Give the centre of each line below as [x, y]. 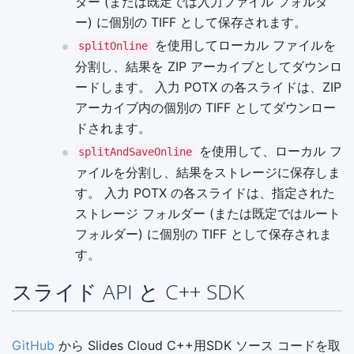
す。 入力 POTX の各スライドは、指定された [205, 192]
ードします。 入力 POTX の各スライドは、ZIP [208, 87]
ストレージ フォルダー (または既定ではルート [208, 213]
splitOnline [113, 45]
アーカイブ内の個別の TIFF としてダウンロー [205, 107]
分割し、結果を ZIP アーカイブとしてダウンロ [209, 66]
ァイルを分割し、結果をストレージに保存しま [208, 172]
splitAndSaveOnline [135, 151]
